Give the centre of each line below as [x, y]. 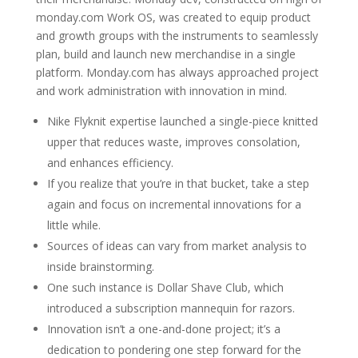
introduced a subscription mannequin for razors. [171, 308]
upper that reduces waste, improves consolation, [173, 141]
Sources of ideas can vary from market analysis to [177, 245]
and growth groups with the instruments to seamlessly [177, 35]
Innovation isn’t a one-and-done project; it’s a [163, 328]
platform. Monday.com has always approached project [177, 72]
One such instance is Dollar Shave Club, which [165, 287]
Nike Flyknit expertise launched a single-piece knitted [182, 121]
